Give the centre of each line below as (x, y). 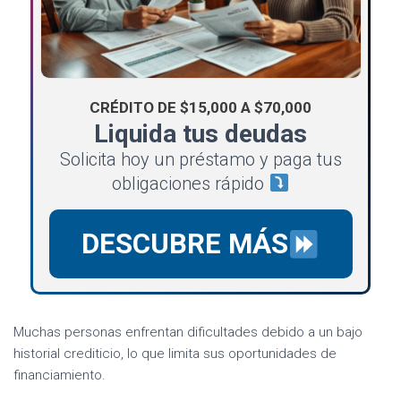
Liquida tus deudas (200, 134)
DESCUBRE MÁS (184, 244)
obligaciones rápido (191, 184)
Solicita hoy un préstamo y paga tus (200, 160)
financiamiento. (60, 375)
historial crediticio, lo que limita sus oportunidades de (175, 354)
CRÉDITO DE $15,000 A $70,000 (200, 108)
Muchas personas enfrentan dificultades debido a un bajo (188, 333)
